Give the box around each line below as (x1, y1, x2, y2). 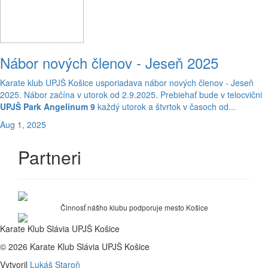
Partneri (18, 144, 81, 170)
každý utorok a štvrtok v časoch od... (95, 100, 236, 112)
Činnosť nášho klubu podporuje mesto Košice (60, 202, 208, 212)
